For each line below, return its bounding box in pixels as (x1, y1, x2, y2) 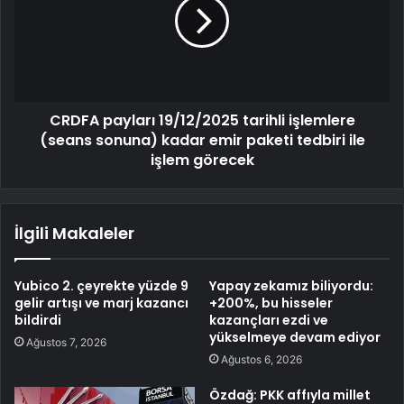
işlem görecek (150, 150, 254, 171)
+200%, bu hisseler (209, 294, 333, 313)
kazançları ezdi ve (209, 311, 328, 330)
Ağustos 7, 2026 (26, 335, 106, 350)
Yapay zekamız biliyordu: (209, 277, 373, 296)
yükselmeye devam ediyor (209, 328, 381, 347)
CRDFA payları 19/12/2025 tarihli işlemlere (49, 110, 355, 132)
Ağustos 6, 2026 (221, 353, 302, 367)
